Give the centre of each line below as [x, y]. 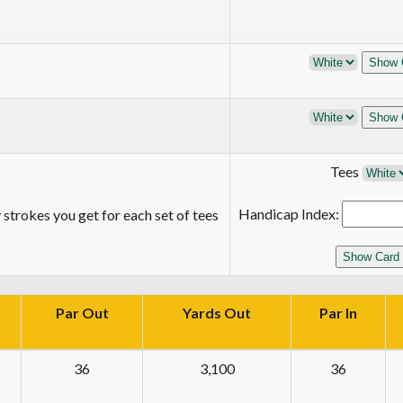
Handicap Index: [290, 214]
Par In [338, 313]
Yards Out [217, 313]
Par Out [82, 313]
